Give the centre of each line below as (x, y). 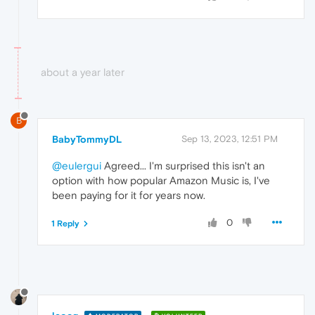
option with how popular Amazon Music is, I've (161, 180)
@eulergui (77, 165)
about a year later (83, 72)
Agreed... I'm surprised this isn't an (183, 165)
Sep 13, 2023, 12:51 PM (230, 139)
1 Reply (65, 223)
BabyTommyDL (87, 139)
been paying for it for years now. (129, 195)
